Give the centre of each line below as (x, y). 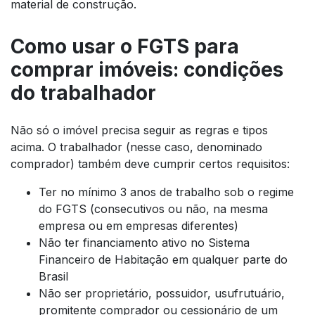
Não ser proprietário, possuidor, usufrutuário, (162, 294)
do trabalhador (83, 93)
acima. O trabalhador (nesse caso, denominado (136, 147)
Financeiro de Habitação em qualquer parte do (163, 260)
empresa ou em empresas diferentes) (139, 226)
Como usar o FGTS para (125, 47)
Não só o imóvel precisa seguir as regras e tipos (139, 130)
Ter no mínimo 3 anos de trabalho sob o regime (166, 192)
